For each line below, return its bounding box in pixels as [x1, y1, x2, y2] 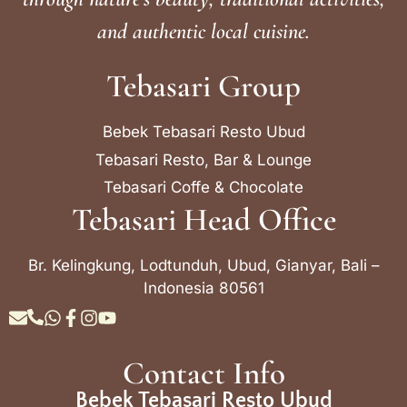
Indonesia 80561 [143, 278, 264, 297]
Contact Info [122, 354, 285, 392]
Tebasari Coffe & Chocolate [104, 178, 303, 196]
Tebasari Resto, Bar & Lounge [95, 150, 312, 169]
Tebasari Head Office [71, 200, 336, 239]
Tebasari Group [106, 67, 301, 105]
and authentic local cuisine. [97, 18, 310, 45]
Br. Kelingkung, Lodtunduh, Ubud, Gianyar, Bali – [27, 255, 380, 274]
